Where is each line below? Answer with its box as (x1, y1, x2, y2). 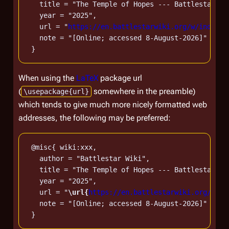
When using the (18, 73, 76, 83)
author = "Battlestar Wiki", (27, 154, 150, 163)
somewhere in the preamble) (91, 86, 195, 96)
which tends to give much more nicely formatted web (18, 100, 207, 109)
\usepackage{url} (24, 87, 89, 96)
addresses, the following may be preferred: (18, 113, 171, 123)
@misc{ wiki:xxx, (27, 143, 97, 151)
